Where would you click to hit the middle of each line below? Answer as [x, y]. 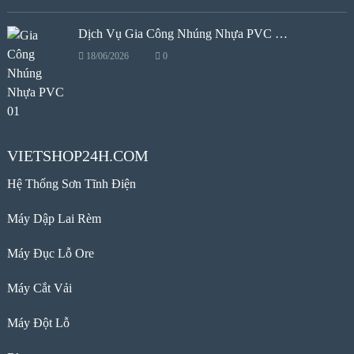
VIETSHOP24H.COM [77, 156]
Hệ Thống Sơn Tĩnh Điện [71, 184]
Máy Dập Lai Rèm [54, 219]
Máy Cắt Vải [39, 288]
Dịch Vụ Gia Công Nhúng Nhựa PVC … [183, 34]
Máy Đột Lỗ [38, 323]
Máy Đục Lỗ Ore [50, 254]
